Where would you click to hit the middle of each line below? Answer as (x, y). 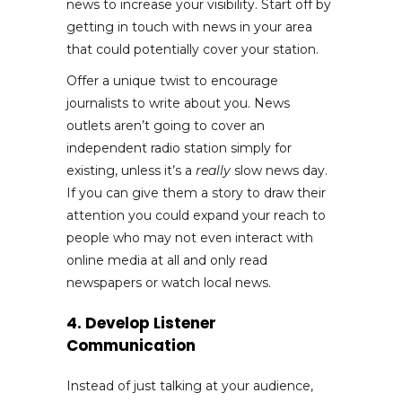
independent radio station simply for (179, 148)
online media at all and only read (167, 260)
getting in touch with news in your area (189, 26)
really (213, 170)
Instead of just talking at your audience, (190, 385)
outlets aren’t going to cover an (166, 125)
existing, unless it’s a (131, 170)
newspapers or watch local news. (169, 282)
